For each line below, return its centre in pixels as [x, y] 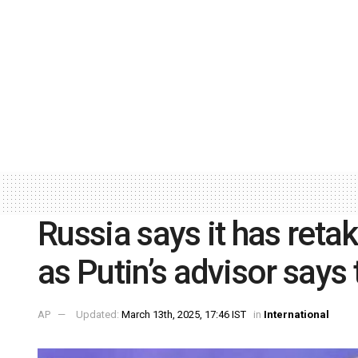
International [296, 315]
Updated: [99, 315]
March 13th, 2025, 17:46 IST [184, 315]
